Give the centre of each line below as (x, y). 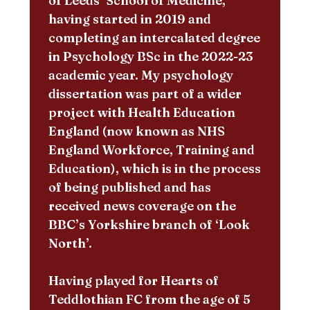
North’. (70, 243)
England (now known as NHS (136, 131)
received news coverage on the (142, 206)
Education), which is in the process (154, 168)
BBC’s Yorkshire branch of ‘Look (149, 224)
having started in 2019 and (129, 19)
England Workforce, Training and (151, 149)
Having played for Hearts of (133, 280)
